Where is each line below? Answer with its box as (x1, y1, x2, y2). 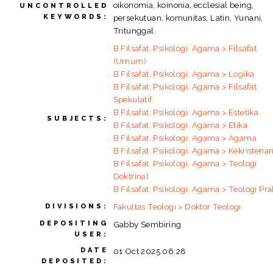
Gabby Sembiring (113, 219, 182, 230)
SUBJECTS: (47, 115, 108, 123)
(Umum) (113, 56, 147, 66)
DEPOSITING (40, 219, 108, 228)
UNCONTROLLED (19, 2, 108, 10)
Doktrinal (113, 171, 149, 182)
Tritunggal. (113, 26, 157, 36)
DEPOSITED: (41, 257, 108, 266)
